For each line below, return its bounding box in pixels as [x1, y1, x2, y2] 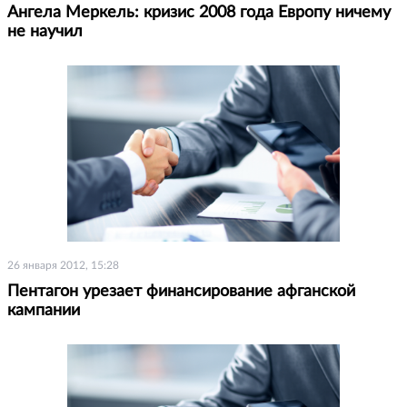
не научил [7, 23, 83, 40]
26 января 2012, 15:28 [7, 259, 119, 271]
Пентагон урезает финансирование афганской [7, 283, 355, 300]
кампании [7, 302, 80, 319]
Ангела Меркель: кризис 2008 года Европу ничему [7, 4, 391, 21]
